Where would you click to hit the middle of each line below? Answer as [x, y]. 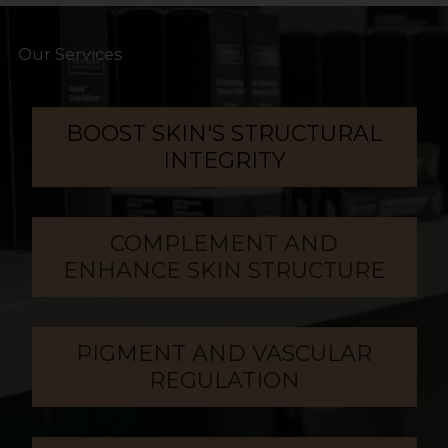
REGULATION [224, 381]
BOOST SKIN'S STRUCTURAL [224, 134]
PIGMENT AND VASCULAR [224, 354]
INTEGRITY [224, 161]
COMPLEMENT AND [224, 244]
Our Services [70, 54]
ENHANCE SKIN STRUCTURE [224, 271]
